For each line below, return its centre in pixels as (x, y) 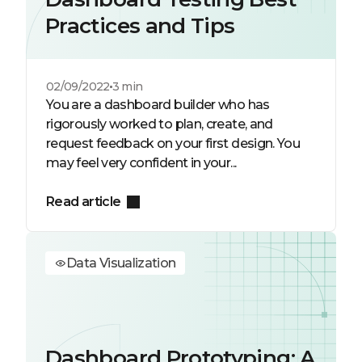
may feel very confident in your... (141, 163)
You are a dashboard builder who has (158, 105)
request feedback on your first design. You (173, 143)
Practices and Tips (140, 26)
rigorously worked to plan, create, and (160, 124)
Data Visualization (121, 263)
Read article (84, 202)
